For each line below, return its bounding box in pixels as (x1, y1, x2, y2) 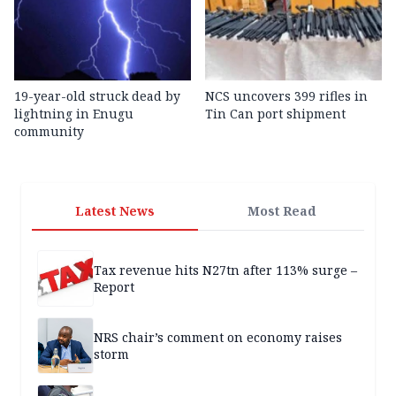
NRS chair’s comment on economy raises (94, 329, 342, 346)
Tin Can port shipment (205, 105, 346, 123)
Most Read (247, 202, 316, 220)
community (14, 123, 84, 141)
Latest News (75, 202, 155, 220)
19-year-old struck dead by (14, 88, 180, 105)
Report (94, 278, 134, 296)
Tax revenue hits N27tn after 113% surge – (94, 262, 357, 279)
